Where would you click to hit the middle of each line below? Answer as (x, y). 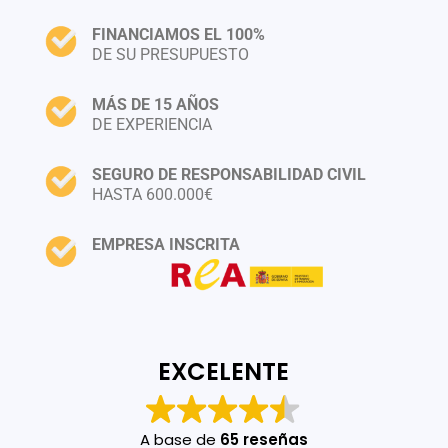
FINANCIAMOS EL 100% (178, 34)
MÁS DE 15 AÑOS (155, 104)
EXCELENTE (224, 371)
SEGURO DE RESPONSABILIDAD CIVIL (228, 174)
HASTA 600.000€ (152, 194)
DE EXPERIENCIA (151, 124)
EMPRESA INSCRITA (165, 244)
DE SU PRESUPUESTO (170, 54)
